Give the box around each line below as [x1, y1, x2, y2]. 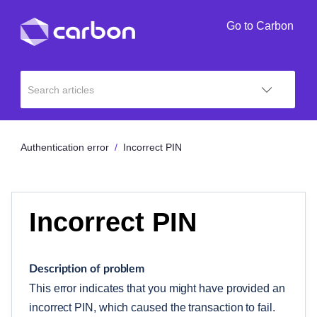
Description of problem [29, 263, 145, 275]
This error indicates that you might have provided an [29, 282, 285, 294]
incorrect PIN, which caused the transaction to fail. [29, 301, 275, 313]
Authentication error [21, 142, 110, 153]
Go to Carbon [226, 20, 294, 32]
